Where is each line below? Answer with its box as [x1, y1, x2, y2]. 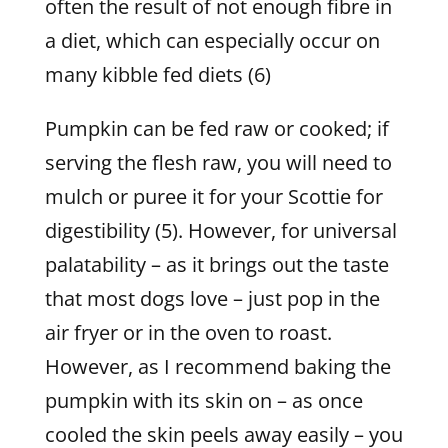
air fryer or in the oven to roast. [44, 319, 332, 346]
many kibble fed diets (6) [44, 61, 271, 88]
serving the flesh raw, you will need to [44, 149, 392, 176]
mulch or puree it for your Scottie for [44, 183, 383, 210]
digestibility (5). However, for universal [44, 217, 397, 244]
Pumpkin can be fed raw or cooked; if [44, 115, 389, 142]
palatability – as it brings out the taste [44, 251, 389, 278]
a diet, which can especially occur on [44, 27, 380, 54]
